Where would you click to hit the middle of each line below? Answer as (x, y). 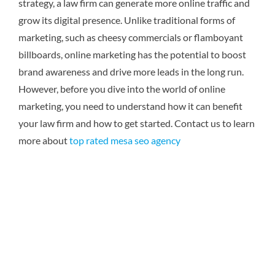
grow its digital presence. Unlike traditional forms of (127, 20)
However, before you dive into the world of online (122, 89)
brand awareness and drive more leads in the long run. (131, 72)
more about (44, 140)
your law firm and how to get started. (95, 123)
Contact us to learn (214, 123)
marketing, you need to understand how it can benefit (130, 106)
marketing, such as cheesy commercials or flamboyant (131, 37)
